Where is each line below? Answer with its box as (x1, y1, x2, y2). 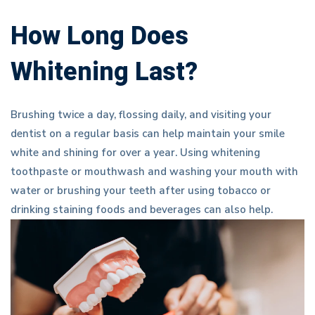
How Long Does (11, 18, 188, 56)
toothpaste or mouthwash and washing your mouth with (11, 165, 298, 179)
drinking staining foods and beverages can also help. (11, 202, 273, 217)
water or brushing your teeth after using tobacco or (11, 184, 271, 198)
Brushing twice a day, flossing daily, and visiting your (11, 108, 271, 122)
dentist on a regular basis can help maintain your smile (11, 127, 285, 141)
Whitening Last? (11, 53, 198, 91)
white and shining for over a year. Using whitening (11, 146, 260, 160)
